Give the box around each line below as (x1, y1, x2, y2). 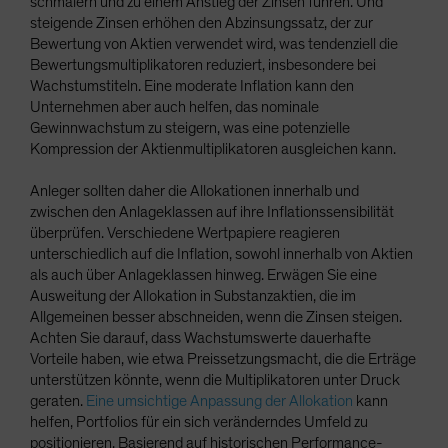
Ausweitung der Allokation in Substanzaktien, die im (30, 288, 356, 305)
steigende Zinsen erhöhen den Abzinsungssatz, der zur (30, 15, 373, 32)
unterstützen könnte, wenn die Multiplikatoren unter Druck (30, 372, 400, 389)
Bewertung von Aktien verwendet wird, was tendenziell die (30, 36, 398, 53)
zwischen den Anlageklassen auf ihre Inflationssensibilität (30, 204, 394, 221)
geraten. (30, 393, 86, 410)
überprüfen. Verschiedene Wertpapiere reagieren (30, 225, 340, 242)
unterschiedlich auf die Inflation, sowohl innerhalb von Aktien (30, 246, 413, 263)
